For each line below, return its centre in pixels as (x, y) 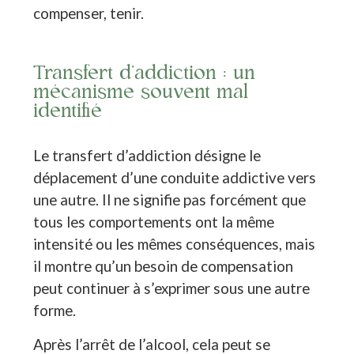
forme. (55, 311)
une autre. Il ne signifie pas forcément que (170, 200)
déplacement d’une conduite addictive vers (175, 178)
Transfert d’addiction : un (145, 73)
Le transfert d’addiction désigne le (147, 156)
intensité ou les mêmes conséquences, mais (175, 244)
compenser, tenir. (89, 13)
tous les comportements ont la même (154, 222)
